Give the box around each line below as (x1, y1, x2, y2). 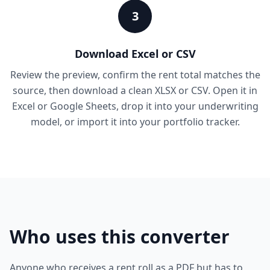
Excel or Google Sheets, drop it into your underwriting (11, 99, 259, 113)
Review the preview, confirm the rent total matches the (10, 68, 260, 81)
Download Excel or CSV (74, 46, 196, 61)
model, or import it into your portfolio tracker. (30, 115, 240, 128)
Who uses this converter (10, 224, 230, 249)
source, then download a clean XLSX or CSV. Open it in (13, 84, 257, 97)
